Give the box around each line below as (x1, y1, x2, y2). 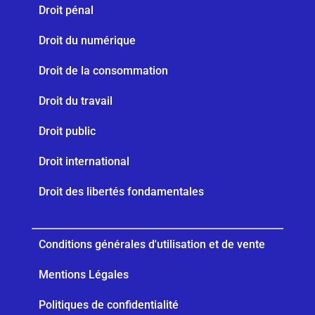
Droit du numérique (38, 34, 136, 47)
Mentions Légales (38, 268, 129, 281)
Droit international (38, 155, 129, 168)
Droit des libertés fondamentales (38, 185, 204, 198)
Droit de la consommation (38, 64, 168, 77)
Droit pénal (38, 4, 94, 17)
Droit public (38, 124, 96, 138)
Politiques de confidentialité (38, 298, 179, 311)
